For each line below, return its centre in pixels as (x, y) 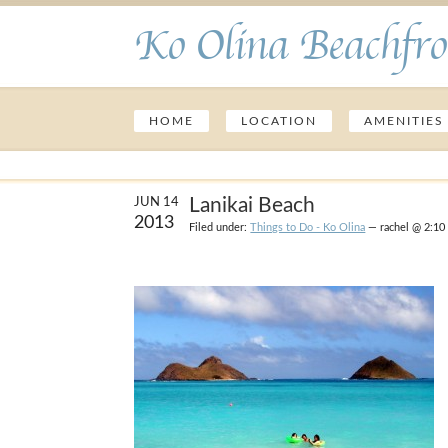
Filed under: (220, 228)
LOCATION (279, 121)
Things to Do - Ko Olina (308, 228)
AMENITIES (404, 121)
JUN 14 (157, 202)
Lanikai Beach (252, 205)
